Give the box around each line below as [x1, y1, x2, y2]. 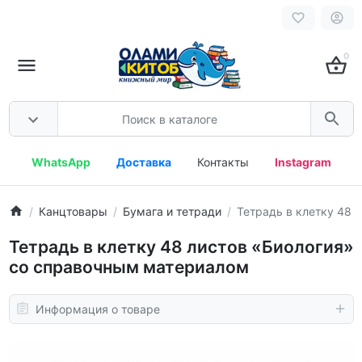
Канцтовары [38, 204, 107, 218]
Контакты [196, 155, 249, 169]
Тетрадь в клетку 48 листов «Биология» [8, 236, 354, 257]
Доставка [116, 155, 171, 169]
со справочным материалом [8, 256, 249, 277]
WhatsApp [31, 155, 90, 169]
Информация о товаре [35, 301, 160, 316]
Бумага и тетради [122, 204, 221, 218]
